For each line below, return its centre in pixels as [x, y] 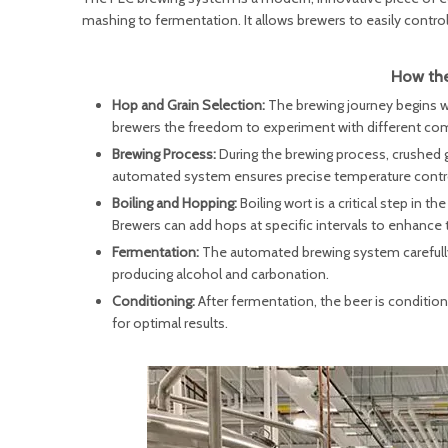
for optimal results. [170, 323]
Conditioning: [153, 301]
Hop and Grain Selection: [190, 105]
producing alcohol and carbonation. [220, 274]
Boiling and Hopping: [176, 203]
